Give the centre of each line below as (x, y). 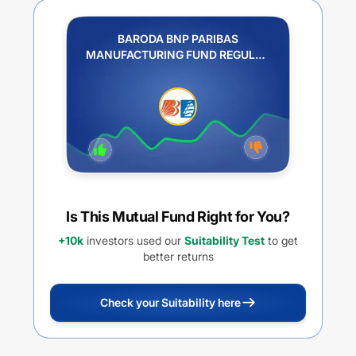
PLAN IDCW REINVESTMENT (178, 70)
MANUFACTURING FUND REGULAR (178, 54)
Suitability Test (224, 240)
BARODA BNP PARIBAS (178, 39)
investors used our (132, 240)
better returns (178, 256)
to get (281, 240)
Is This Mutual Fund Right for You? (178, 217)
